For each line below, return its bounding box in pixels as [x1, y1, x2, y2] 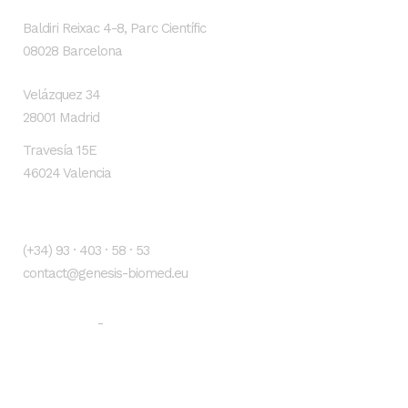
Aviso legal [23, 313, 95, 331]
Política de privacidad [107, 313, 249, 331]
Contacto [23, 208, 85, 226]
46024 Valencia [23, 164, 111, 181]
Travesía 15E [23, 141, 97, 158]
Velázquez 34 [23, 86, 100, 103]
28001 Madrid [23, 108, 99, 126]
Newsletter [23, 383, 117, 406]
